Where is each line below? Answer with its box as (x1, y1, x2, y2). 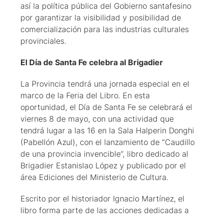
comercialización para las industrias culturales (20, 24, 189, 34)
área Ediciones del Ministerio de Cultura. (20, 172, 168, 182)
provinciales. (20, 36, 66, 46)
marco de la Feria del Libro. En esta (20, 90, 150, 100)
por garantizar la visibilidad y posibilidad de (20, 12, 181, 22)
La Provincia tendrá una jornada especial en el (20, 78, 189, 89)
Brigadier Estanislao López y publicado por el (20, 160, 186, 170)
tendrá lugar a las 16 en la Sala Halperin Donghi (20, 125, 194, 135)
